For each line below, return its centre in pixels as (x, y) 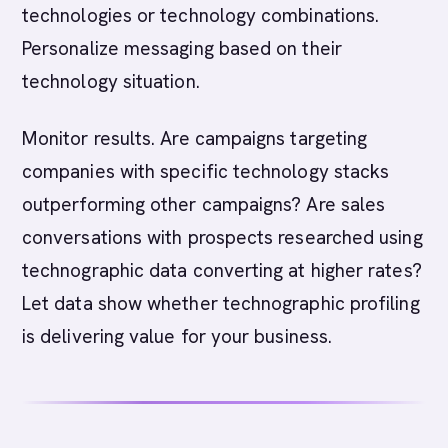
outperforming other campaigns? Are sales (204, 204)
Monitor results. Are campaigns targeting (195, 138)
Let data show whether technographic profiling (221, 303)
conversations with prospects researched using (222, 237)
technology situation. (111, 81)
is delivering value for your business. (177, 336)
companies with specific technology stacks (206, 171)
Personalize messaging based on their (182, 48)
